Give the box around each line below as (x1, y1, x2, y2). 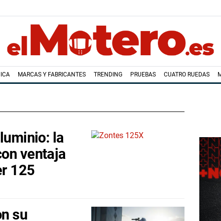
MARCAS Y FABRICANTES (17, 71, 86, 78)
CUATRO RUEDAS (163, 71, 210, 78)
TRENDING (93, 71, 122, 78)
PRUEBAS (130, 71, 156, 78)
